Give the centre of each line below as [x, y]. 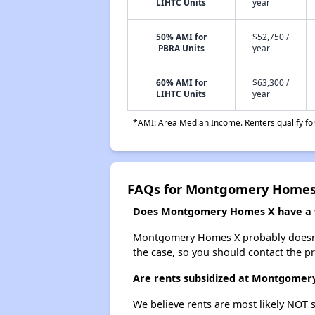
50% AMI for [181, 37]
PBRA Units [181, 48]
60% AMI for [181, 82]
